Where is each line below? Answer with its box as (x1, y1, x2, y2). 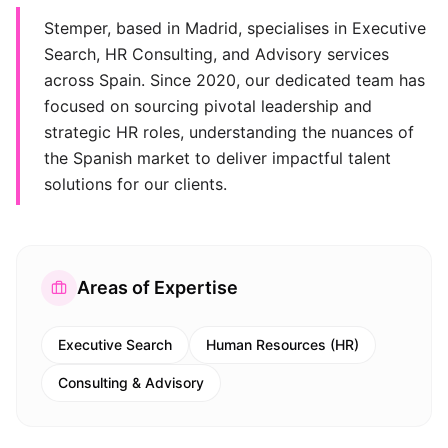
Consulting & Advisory (58, 374, 204, 391)
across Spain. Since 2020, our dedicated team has (44, 70, 425, 90)
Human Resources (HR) (206, 336, 359, 353)
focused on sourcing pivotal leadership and (44, 96, 372, 116)
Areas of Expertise (77, 277, 238, 298)
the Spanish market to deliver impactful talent (44, 148, 391, 168)
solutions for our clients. (44, 174, 227, 194)
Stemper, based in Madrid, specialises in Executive (44, 18, 426, 38)
